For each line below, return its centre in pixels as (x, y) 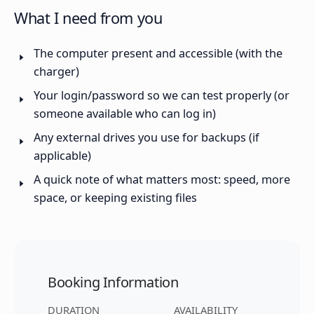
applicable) (62, 156)
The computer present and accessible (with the (158, 54)
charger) (56, 72)
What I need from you (88, 18)
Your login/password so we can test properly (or (162, 96)
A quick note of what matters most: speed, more (162, 180)
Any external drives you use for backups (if (146, 138)
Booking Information (113, 282)
